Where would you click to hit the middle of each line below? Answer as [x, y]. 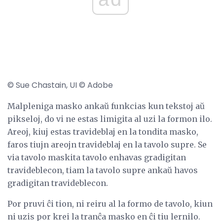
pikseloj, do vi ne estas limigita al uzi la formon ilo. [110, 119]
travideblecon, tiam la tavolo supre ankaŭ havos [103, 170]
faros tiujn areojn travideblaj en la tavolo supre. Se [107, 145]
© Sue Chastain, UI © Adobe [60, 85]
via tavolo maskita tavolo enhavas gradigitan [97, 158]
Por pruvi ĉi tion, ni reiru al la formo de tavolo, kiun [110, 204]
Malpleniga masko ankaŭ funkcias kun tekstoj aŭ [106, 106]
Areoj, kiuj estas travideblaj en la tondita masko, [103, 132]
